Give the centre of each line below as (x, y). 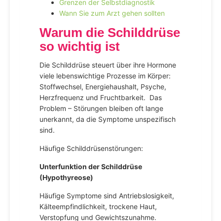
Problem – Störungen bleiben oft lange (101, 108)
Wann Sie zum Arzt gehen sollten (112, 13)
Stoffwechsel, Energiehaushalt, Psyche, (103, 87)
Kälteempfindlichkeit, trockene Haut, (98, 206)
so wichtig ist (80, 46)
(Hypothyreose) (66, 177)
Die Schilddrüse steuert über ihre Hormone (108, 65)
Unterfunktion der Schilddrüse (91, 166)
